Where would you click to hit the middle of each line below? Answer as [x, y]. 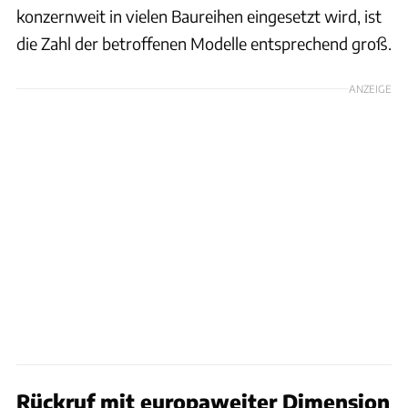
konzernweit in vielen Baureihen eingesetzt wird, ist [199, 15]
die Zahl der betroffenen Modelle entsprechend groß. [204, 43]
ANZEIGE [370, 88]
